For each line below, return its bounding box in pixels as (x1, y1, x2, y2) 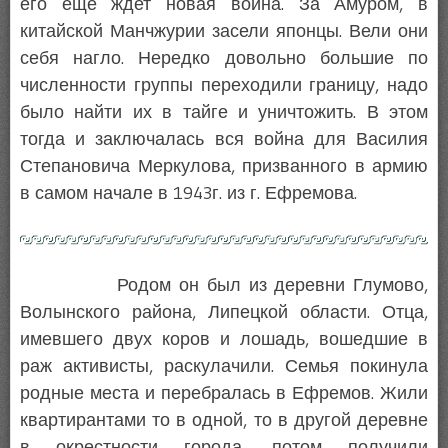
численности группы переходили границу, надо (20, 74, 428, 97)
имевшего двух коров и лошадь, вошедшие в (20, 327, 428, 350)
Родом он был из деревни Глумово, (20, 273, 428, 296)
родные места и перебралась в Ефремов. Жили (20, 381, 428, 404)
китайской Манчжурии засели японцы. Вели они (20, 20, 428, 43)
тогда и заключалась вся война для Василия (20, 128, 428, 151)
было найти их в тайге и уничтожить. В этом (20, 101, 428, 124)
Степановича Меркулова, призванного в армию (20, 155, 428, 178)
